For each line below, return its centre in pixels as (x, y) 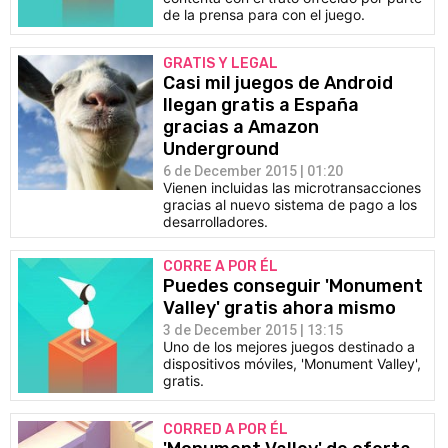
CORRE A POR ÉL (220, 266)
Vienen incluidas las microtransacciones (292, 187)
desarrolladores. (215, 221)
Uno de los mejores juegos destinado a (289, 346)
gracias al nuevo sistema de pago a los (290, 204)
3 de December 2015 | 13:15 (253, 330)
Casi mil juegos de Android (278, 83)
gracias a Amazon (241, 127)
